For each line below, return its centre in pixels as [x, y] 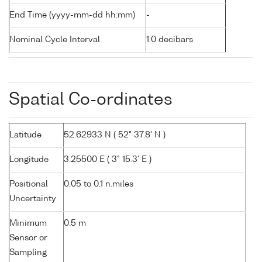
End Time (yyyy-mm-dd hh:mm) [72, 15]
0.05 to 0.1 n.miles [99, 185]
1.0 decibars [170, 40]
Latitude [25, 135]
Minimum [28, 224]
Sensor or [28, 238]
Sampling [28, 253]
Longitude [29, 160]
